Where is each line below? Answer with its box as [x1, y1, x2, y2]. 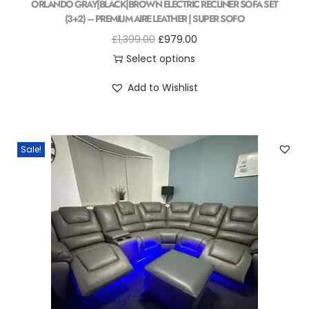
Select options [126, 52, 196, 66]
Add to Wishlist [128, 81, 199, 94]
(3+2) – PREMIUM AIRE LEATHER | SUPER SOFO [64, 12, 245, 26]
